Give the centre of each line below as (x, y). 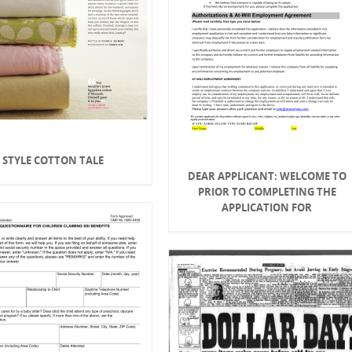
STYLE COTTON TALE (53, 160)
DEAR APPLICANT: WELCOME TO (267, 176)
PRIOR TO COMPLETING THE (267, 191)
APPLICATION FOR (267, 207)
